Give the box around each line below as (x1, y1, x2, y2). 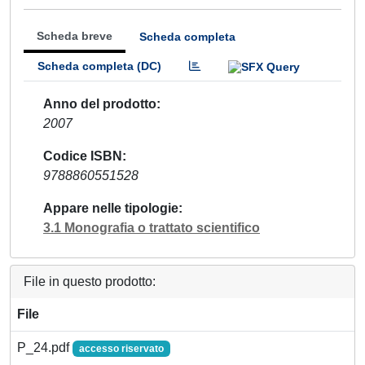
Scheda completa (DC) (37, 59, 161, 73)
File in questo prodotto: (24, 274, 156, 288)
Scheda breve (37, 29, 112, 42)
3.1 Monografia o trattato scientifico (43, 220, 260, 235)
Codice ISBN (43, 148, 122, 163)
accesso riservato (78, 342, 164, 354)
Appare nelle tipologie (43, 200, 178, 215)
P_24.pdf (17, 340, 73, 354)
